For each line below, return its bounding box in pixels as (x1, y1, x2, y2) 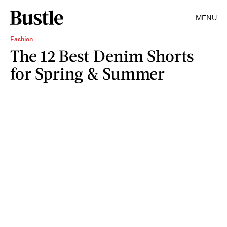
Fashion (10, 34, 33, 43)
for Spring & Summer (10, 63, 165, 83)
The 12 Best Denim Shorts (10, 46, 194, 65)
